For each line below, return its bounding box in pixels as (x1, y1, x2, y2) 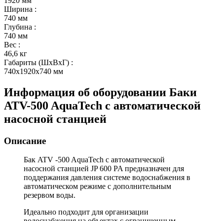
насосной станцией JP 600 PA (24, 164, 123, 173)
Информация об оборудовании (4, 85, 169, 99)
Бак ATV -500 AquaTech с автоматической (24, 155, 165, 164)
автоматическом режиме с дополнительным (24, 182, 171, 191)
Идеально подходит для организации (24, 208, 148, 217)
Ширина (4, 4, 33, 13)
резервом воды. (24, 191, 75, 200)
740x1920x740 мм (4, 67, 63, 75)
